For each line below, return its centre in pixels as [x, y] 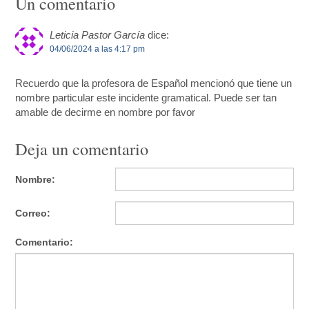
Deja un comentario [82, 148]
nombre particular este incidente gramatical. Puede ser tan [146, 97]
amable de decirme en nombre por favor [106, 112]
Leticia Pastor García [98, 34]
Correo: [33, 213]
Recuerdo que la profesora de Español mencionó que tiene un [154, 83]
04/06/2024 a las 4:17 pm [98, 49]
